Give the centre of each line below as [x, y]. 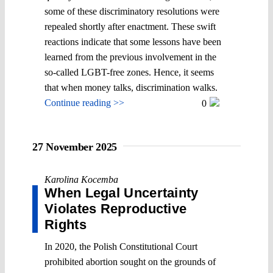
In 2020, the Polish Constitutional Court [121, 246]
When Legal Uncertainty [122, 193]
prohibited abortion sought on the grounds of [130, 261]
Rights [66, 224]
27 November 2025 [75, 147]
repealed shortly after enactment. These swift [130, 26]
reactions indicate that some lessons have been [133, 41]
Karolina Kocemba [81, 179]
